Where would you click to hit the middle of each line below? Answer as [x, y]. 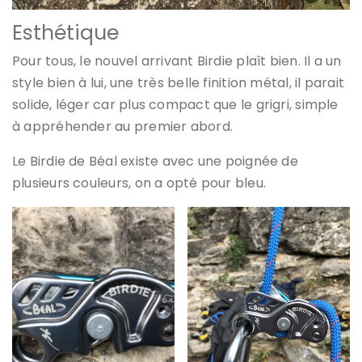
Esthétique [65, 33]
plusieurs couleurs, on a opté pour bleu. [139, 183]
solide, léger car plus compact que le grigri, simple [175, 105]
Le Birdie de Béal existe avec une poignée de [155, 162]
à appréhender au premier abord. [122, 127]
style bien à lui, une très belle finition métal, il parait [179, 83]
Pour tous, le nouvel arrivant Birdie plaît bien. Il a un [177, 61]
